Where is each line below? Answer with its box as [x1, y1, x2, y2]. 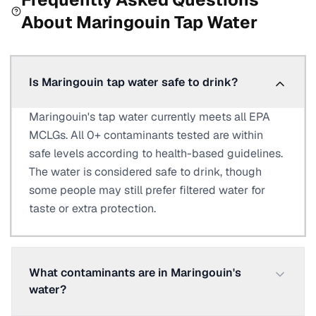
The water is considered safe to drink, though [29, 164, 262, 179]
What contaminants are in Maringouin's [29, 265, 241, 280]
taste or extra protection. [29, 201, 156, 216]
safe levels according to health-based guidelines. [29, 146, 283, 161]
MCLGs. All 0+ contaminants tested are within [29, 128, 263, 142]
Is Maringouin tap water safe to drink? [29, 75, 238, 90]
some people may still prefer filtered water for [29, 183, 265, 197]
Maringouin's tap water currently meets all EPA [29, 109, 270, 124]
